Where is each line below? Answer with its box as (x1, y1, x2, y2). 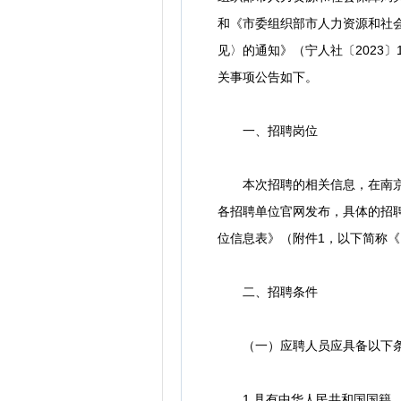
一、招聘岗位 (218, 124, 318, 138)
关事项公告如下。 (218, 70, 318, 84)
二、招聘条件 (218, 285, 318, 299)
